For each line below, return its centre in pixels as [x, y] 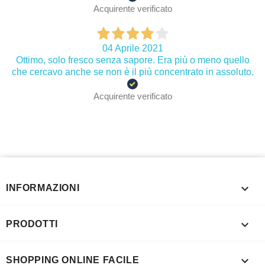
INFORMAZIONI [43, 188]
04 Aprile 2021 [132, 48]
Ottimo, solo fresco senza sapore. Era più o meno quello [132, 60]
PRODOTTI [32, 224]
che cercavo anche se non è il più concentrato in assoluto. [132, 72]
